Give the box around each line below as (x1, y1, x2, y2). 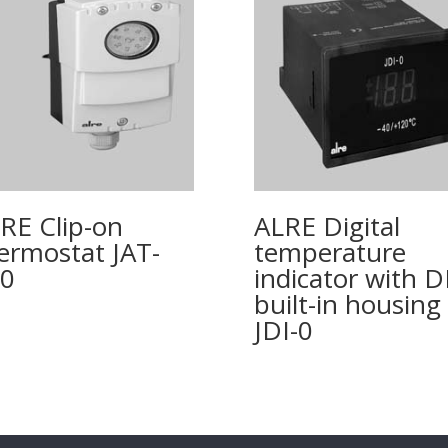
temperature (253, 234, 406, 271)
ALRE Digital (253, 208, 400, 245)
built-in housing (253, 286, 441, 323)
